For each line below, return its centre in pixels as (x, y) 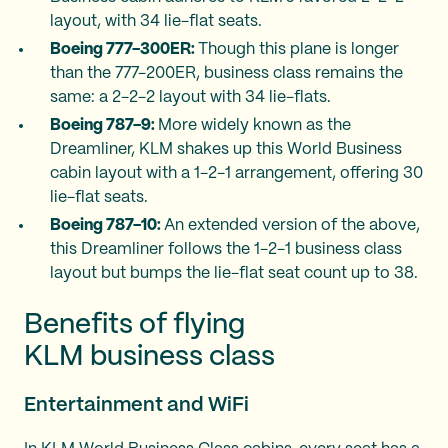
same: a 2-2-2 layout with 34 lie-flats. (190, 98)
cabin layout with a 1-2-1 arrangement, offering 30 (236, 174)
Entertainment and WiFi (136, 406)
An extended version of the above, (292, 226)
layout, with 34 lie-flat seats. (156, 22)
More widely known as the (254, 126)
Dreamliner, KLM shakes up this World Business (226, 150)
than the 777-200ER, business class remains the (226, 74)
